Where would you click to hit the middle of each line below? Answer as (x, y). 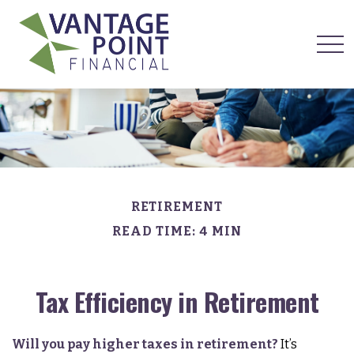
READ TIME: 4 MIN (177, 231)
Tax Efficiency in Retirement (177, 301)
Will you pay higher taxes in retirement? (145, 344)
